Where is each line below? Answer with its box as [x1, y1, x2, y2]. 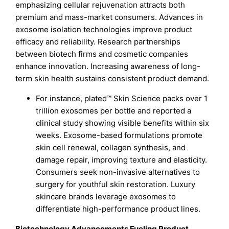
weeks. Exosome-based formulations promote [36, 130, 203, 141]
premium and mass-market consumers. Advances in [15, 12, 203, 22]
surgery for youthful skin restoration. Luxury [36, 179, 196, 190]
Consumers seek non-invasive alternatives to [36, 167, 200, 177]
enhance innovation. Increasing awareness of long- [15, 61, 201, 72]
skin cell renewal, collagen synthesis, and [36, 143, 186, 153]
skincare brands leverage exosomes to [36, 192, 176, 202]
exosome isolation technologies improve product [15, 25, 193, 35]
